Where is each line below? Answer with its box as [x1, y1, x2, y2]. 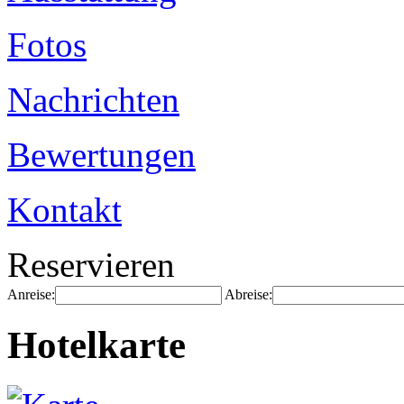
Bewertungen [7, 135, 196, 174]
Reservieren [7, 245, 175, 284]
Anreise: [7, 287, 55, 302]
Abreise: [225, 287, 272, 302]
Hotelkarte [7, 323, 186, 366]
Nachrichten [7, 80, 179, 119]
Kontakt [7, 190, 122, 229]
